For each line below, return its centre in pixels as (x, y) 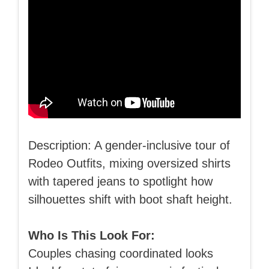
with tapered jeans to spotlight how (120, 181)
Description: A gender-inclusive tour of (129, 145)
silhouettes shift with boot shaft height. (130, 199)
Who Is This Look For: (92, 235)
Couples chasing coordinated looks (121, 253)
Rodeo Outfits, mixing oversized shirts (129, 163)
